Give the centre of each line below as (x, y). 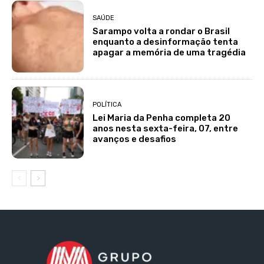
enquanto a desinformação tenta (166, 42)
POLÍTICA (107, 104)
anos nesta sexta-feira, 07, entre (166, 128)
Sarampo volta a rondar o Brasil (161, 32)
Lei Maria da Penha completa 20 (162, 118)
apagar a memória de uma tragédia (169, 53)
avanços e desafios (135, 139)
